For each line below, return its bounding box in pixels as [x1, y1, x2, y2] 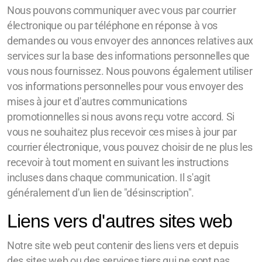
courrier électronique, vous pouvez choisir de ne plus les [7, 142, 253, 153]
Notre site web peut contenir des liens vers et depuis [7, 240, 239, 251]
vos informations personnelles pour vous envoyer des [7, 81, 244, 92]
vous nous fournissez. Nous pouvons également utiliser [7, 65, 253, 77]
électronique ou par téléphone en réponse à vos [7, 20, 218, 32]
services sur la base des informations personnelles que [7, 50, 250, 62]
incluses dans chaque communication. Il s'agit [7, 172, 211, 184]
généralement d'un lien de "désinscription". [7, 187, 194, 199]
